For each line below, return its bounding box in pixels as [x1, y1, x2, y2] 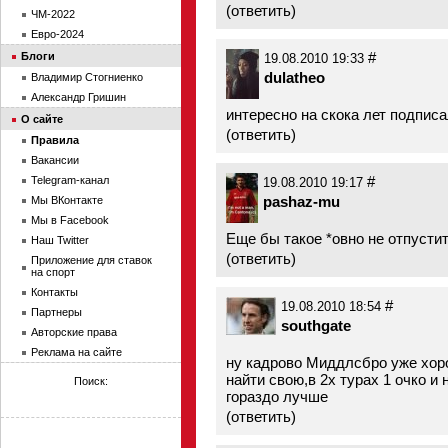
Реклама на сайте [31, 346, 122, 358]
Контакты [31, 286, 78, 298]
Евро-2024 [31, 28, 84, 40]
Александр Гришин [31, 91, 126, 103]
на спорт [31, 266, 75, 278]
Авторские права [31, 326, 117, 338]
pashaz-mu [263, 193, 340, 210]
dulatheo [264, 69, 325, 86]
